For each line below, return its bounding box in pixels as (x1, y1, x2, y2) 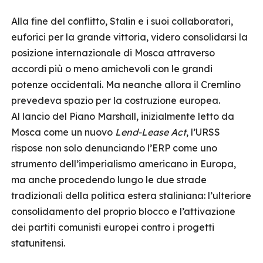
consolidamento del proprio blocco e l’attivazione (11, 205, 235, 217)
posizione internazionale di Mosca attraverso (11, 47, 215, 59)
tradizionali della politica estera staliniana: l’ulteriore (11, 190, 251, 201)
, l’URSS (186, 126, 220, 138)
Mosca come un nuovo (11, 126, 115, 138)
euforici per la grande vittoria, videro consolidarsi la (11, 31, 248, 43)
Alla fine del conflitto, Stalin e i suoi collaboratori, (11, 15, 233, 27)
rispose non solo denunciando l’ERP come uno (11, 142, 217, 154)
